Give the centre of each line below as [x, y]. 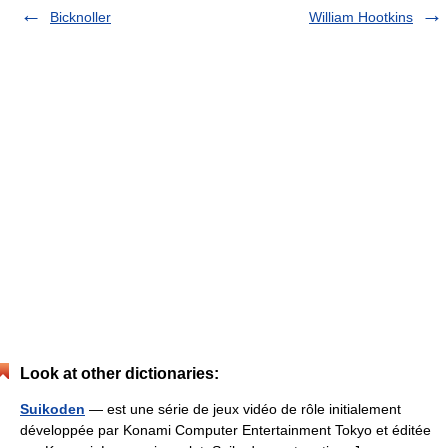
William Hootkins [361, 17]
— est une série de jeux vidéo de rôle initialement [243, 409]
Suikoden [52, 409]
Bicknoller [80, 17]
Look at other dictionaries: [119, 373]
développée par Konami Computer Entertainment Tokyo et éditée [225, 430]
